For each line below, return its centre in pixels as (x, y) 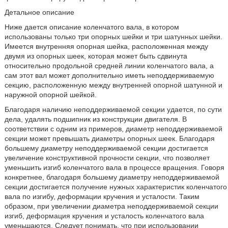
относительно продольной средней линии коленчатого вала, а (109, 66)
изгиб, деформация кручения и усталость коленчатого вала (104, 216)
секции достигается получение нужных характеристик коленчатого (116, 187)
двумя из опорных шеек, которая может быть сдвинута (96, 56)
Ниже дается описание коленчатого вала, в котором (92, 27)
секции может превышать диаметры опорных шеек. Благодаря (109, 138)
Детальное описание (39, 12)
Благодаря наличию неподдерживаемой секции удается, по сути (113, 109)
